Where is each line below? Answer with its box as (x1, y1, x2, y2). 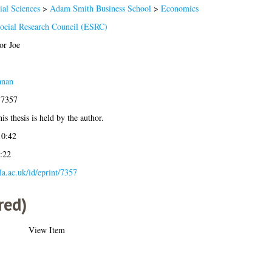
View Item (28, 223, 65, 236)
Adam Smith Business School (49, 2, 151, 14)
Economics (160, 2, 199, 14)
